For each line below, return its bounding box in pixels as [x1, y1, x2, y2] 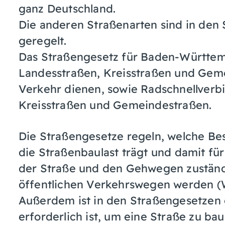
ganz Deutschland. [18, 1, 116, 15]
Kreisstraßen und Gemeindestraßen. [18, 97, 212, 111]
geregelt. [18, 33, 67, 47]
